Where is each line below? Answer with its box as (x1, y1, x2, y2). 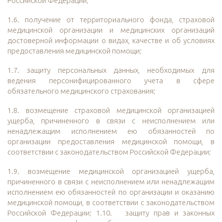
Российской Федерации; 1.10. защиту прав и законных (7, 209, 215, 218)
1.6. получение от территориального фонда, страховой (7, 15, 215, 24)
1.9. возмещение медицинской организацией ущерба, (7, 167, 215, 176)
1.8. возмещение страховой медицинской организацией (7, 106, 215, 115)
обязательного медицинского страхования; (7, 87, 156, 96)
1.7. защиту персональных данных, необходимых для (7, 66, 215, 75)
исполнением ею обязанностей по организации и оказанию (7, 188, 215, 197)
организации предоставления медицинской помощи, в (7, 137, 215, 146)
